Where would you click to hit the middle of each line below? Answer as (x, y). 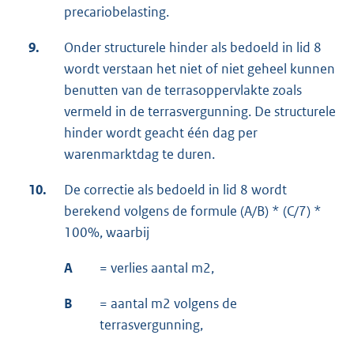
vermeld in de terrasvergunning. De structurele (200, 112)
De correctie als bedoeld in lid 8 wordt (175, 190)
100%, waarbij (107, 233)
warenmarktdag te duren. (139, 154)
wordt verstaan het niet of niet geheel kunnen (200, 69)
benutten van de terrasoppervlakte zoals (183, 90)
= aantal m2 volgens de (168, 304)
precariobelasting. (117, 12)
